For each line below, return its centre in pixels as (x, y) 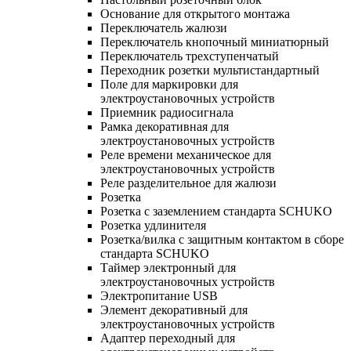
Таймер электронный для (168, 267)
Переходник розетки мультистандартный (210, 70)
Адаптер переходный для (168, 338)
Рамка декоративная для (165, 126)
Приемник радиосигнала (167, 112)
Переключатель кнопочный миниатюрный (215, 42)
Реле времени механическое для (186, 154)
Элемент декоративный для (174, 309)
